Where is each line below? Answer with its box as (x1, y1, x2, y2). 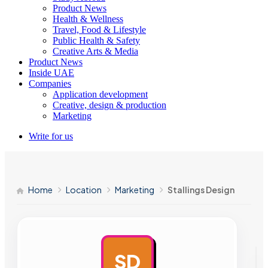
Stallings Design (167, 184, 234, 195)
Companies (29, 78, 71, 89)
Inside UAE (29, 68, 74, 78)
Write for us (29, 131, 73, 141)
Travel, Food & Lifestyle (53, 25, 146, 35)
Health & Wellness (53, 14, 123, 24)
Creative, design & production (53, 100, 166, 110)
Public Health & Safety (53, 35, 140, 45)
